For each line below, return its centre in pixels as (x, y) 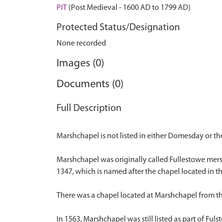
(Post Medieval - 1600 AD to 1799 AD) (129, 8)
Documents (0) (90, 84)
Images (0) (80, 64)
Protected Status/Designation (118, 28)
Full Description (89, 109)
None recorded (81, 44)
